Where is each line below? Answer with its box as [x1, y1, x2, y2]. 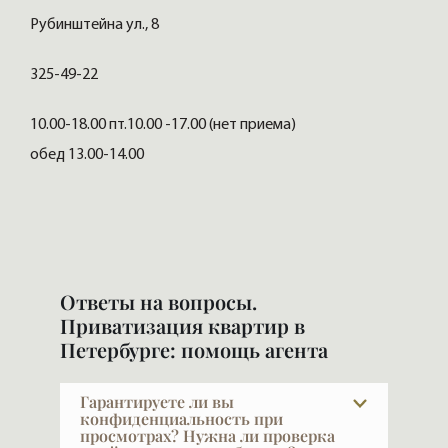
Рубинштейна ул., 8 [30, 17, 162, 34]
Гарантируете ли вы [80, 391, 234, 413]
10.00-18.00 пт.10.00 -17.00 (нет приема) [30, 117, 296, 134]
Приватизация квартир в [60, 312, 305, 340]
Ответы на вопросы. [60, 288, 257, 316]
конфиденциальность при [80, 408, 283, 430]
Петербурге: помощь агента [60, 336, 328, 364]
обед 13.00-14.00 [30, 147, 147, 164]
